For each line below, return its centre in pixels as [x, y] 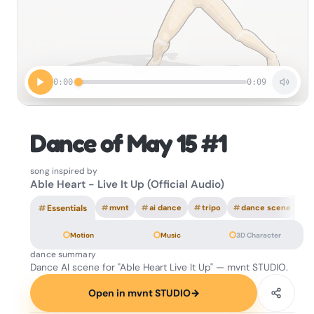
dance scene [266, 208]
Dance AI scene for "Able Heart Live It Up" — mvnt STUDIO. [159, 267]
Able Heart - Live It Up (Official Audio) [128, 185]
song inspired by [64, 171]
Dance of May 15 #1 [129, 143]
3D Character [258, 235]
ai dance [166, 208]
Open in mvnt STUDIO [139, 293]
